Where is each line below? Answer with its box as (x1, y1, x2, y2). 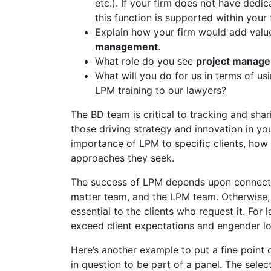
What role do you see (95, 55, 196, 68)
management (95, 41, 158, 53)
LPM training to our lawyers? (95, 84, 226, 97)
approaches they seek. (71, 152, 174, 165)
